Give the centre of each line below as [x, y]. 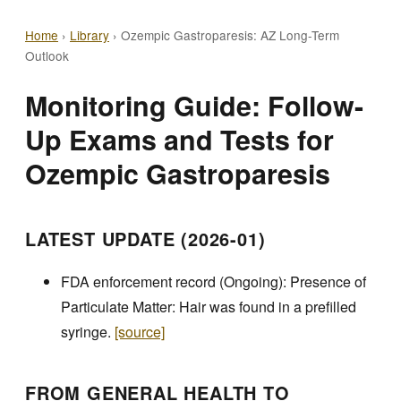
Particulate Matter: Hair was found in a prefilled [209, 306]
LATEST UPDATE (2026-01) [145, 239]
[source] [140, 331]
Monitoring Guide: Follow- [194, 106]
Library [90, 35]
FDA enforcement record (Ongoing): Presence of [213, 281]
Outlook [47, 55]
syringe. [88, 331]
